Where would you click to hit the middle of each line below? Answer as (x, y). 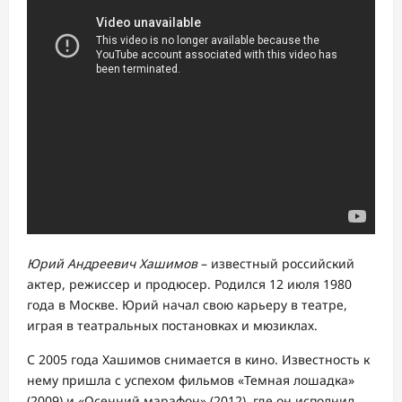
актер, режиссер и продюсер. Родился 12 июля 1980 (189, 284)
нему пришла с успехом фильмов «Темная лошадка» (191, 380)
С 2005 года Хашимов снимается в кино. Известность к (198, 359)
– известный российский (276, 263)
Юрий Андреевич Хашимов (112, 263)
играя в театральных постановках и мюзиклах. (172, 325)
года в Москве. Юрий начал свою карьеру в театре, (187, 305)
